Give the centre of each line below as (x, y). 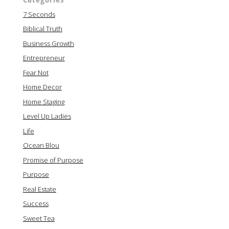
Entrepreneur (44, 58)
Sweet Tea (39, 218)
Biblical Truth (42, 29)
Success (36, 204)
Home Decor (42, 87)
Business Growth (48, 43)
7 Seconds (39, 14)
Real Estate (39, 189)
